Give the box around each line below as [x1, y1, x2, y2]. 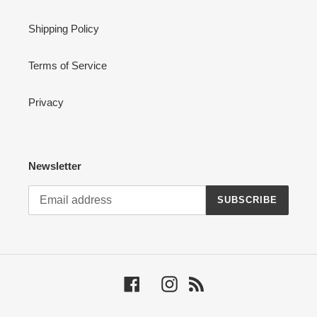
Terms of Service [28, 59, 107, 71]
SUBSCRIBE [217, 195, 277, 205]
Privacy [28, 96, 64, 108]
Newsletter [28, 160, 81, 172]
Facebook [139, 276, 185, 289]
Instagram [176, 276, 224, 289]
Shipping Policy [28, 23, 99, 35]
